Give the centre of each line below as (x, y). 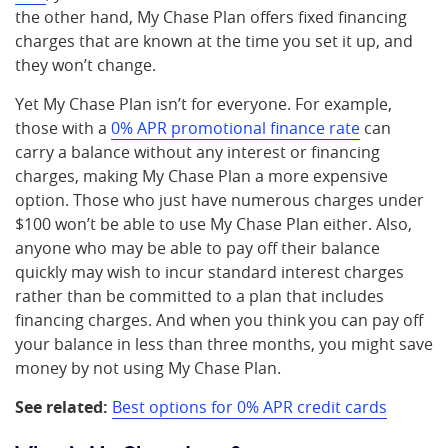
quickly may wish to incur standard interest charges (209, 272)
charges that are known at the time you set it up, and (214, 41)
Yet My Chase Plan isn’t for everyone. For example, (203, 104)
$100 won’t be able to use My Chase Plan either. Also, (213, 224)
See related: (63, 407)
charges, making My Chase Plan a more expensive (201, 176)
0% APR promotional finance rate (235, 128)
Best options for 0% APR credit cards (249, 407)
